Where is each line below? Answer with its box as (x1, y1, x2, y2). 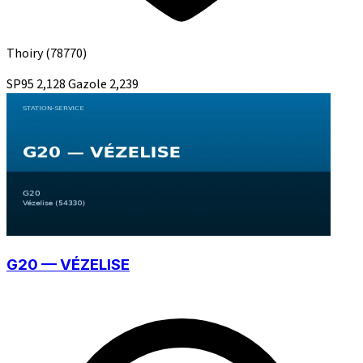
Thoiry (6, 44, 45, 62)
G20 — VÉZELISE (6, 255, 130, 275)
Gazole (68, 75, 109, 93)
